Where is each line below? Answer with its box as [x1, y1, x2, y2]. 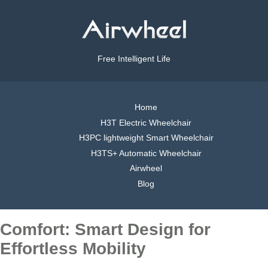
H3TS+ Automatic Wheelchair [90, 148, 202, 158]
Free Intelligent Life [98, 54, 170, 64]
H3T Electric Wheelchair [100, 117, 191, 127]
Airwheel [130, 163, 162, 173]
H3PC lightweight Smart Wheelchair [78, 133, 214, 143]
